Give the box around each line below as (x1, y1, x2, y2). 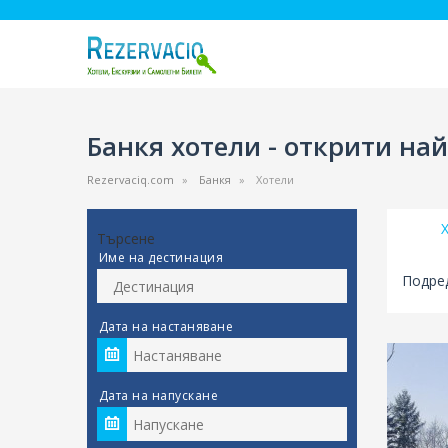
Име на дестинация (99, 249, 224, 266)
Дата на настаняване (99, 318, 234, 335)
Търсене (97, 229, 155, 248)
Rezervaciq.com (87, 172, 174, 187)
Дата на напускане (99, 387, 219, 404)
